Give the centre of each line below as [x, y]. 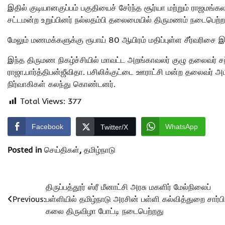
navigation [37, 208]
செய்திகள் [62, 150]
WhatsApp [182, 127]
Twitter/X [114, 127]
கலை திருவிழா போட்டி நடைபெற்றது [105, 211]
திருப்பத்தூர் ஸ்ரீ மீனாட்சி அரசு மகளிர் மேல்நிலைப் [128, 187]
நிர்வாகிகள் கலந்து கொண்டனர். [62, 84]
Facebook [47, 127]
